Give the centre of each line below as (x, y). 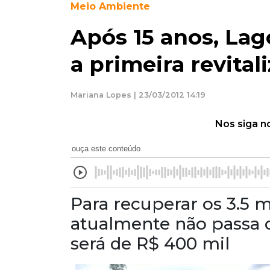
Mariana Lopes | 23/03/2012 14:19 (138, 95)
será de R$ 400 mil (150, 243)
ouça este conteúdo (106, 148)
